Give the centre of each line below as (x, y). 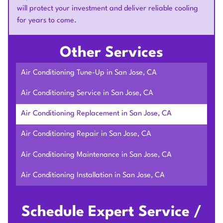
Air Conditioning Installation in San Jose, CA (93, 175)
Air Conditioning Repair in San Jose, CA (86, 134)
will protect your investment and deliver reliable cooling (108, 9)
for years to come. (47, 21)
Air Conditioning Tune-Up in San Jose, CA (89, 73)
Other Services (111, 53)
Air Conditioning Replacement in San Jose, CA (96, 114)
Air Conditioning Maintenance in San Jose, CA (96, 155)
